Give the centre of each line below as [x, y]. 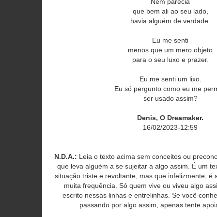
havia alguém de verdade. [170, 21]
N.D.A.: [66, 156]
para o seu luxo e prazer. [170, 60]
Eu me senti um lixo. [170, 79]
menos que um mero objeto [170, 50]
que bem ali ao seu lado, [170, 11]
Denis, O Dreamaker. [170, 118]
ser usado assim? [170, 98]
